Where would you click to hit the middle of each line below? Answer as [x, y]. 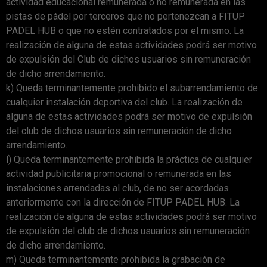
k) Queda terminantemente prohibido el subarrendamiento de [132, 88]
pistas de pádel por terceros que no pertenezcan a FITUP [125, 16]
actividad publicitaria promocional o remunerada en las [119, 173]
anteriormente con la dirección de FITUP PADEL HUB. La [123, 202]
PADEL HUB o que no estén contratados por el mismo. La [125, 30]
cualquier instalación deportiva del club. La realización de [124, 102]
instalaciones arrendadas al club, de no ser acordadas [117, 188]
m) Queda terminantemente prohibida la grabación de [116, 259]
